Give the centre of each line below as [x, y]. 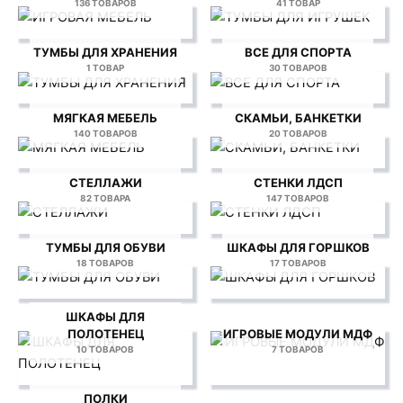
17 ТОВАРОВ [298, 262]
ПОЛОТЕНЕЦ [105, 334]
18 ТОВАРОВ [105, 262]
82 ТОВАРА [105, 197]
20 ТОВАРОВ [298, 133]
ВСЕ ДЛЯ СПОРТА [298, 53]
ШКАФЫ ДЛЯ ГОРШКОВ [298, 247]
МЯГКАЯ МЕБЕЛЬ [105, 117]
